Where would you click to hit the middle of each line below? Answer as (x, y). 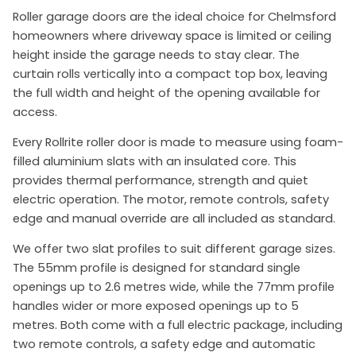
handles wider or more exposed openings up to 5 (156, 306)
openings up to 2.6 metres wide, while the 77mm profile (174, 287)
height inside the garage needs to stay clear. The (156, 55)
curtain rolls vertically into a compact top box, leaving (170, 74)
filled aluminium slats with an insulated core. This (155, 162)
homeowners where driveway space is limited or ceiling (172, 36)
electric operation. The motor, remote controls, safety (171, 200)
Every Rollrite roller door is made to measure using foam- (178, 143)
